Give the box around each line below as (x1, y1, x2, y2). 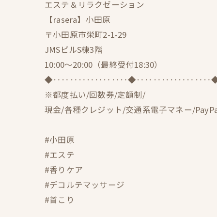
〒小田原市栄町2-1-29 (45, 29, 127, 40)
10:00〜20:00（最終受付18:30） (45, 59, 163, 70)
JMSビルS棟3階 (45, 44, 103, 55)
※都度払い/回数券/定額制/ (45, 89, 145, 100)
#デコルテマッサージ (45, 179, 124, 190)
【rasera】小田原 (45, 14, 111, 25)
